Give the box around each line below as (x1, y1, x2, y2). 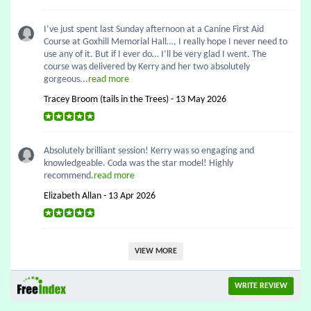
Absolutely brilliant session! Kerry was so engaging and (44, 146, 254, 156)
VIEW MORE (134, 247, 177, 255)
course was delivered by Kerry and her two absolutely (44, 62, 250, 72)
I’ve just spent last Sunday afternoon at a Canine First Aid (44, 24, 264, 35)
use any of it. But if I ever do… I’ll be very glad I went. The (44, 49, 267, 60)
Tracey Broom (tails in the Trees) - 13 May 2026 (44, 94, 226, 105)
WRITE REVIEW (235, 282, 287, 290)
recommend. (44, 171, 94, 181)
